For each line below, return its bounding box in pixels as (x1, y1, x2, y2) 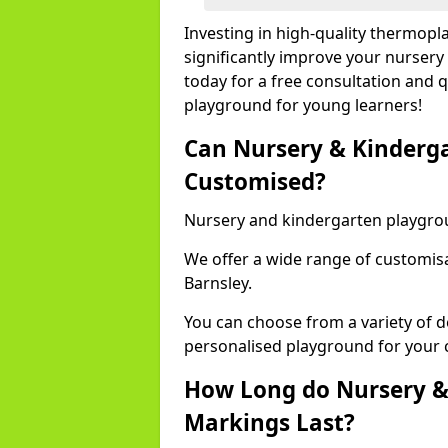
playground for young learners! (184, 94, 422, 116)
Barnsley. (184, 272, 252, 294)
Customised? (184, 166, 326, 197)
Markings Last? (184, 407, 355, 438)
